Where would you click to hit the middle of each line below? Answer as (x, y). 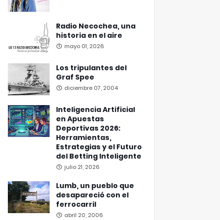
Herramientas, (84, 137)
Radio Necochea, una (96, 26)
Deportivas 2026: (88, 128)
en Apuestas (80, 119)
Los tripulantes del (91, 68)
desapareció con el (92, 195)
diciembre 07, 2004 (91, 88)
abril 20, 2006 (84, 215)
